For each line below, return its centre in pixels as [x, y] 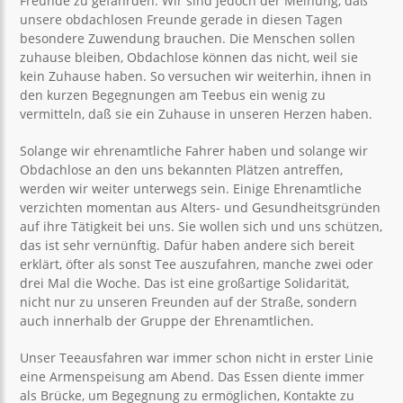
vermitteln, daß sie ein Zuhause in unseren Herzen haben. [197, 114]
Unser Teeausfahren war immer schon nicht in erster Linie [197, 358]
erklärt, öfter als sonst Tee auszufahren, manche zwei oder [197, 264]
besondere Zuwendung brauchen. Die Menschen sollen [188, 38]
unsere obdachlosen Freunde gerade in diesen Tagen [182, 19]
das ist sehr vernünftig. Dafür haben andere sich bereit [188, 245]
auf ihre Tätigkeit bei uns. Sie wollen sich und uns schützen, [201, 226]
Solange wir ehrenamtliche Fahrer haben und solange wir [194, 151]
